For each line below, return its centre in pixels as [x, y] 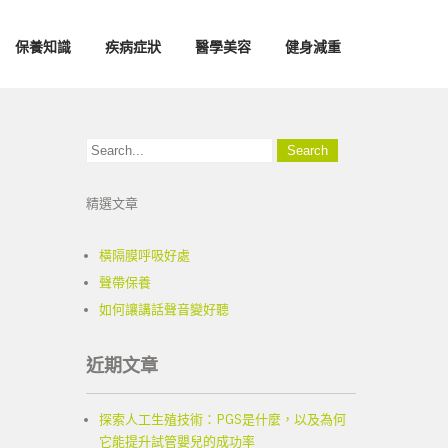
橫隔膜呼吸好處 [144, 255]
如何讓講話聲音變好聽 [164, 309]
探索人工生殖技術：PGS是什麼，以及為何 [222, 419]
